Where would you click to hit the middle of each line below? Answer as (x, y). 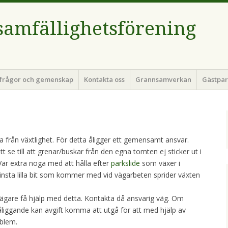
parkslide (125, 163)
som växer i (160, 163)
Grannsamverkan (164, 79)
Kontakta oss (104, 79)
